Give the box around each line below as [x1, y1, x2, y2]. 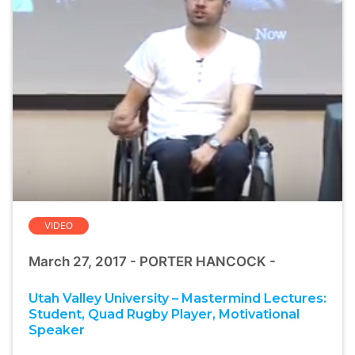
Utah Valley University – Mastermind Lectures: [29, 291, 326, 307]
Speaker [29, 323, 85, 338]
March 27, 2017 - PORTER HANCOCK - [29, 254, 276, 270]
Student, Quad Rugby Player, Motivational [29, 307, 300, 323]
